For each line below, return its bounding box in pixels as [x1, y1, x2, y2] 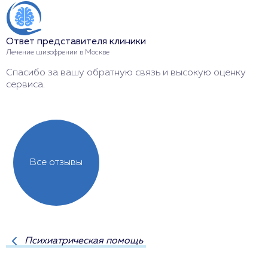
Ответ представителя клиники [6, 36, 146, 47]
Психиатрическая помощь [25, 236, 143, 246]
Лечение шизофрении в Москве [6, 48, 109, 56]
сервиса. [6, 80, 45, 90]
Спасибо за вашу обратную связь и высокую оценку [6, 68, 246, 78]
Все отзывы [30, 157, 83, 167]
